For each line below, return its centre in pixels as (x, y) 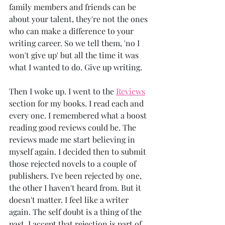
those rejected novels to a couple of (74, 164)
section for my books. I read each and (77, 103)
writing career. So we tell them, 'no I (75, 43)
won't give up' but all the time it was (75, 55)
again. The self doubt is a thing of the (76, 212)
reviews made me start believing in (73, 140)
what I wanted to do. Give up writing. (76, 67)
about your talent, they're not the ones (79, 19)
